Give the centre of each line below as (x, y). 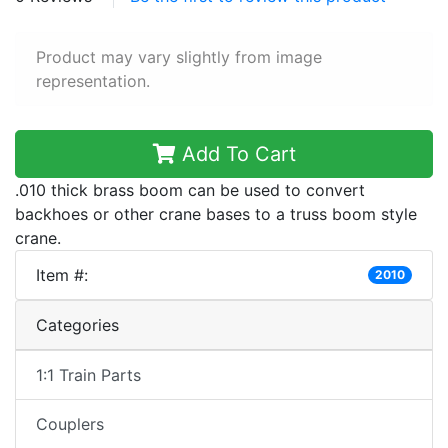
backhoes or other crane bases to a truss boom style (216, 214)
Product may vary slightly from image (179, 57)
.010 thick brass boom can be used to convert (190, 190)
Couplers (70, 424)
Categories (77, 325)
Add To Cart (235, 154)
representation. (93, 81)
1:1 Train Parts (88, 375)
